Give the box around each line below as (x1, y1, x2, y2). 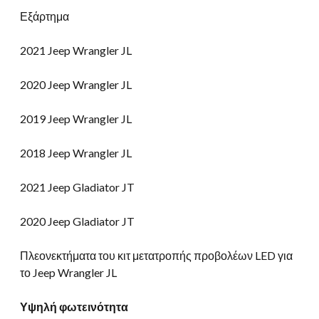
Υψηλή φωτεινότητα (20, 300, 128, 314)
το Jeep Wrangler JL (20, 266, 117, 280)
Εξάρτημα (20, 9, 69, 23)
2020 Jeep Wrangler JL (20, 78, 132, 92)
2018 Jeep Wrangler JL (20, 146, 132, 160)
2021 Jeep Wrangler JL (20, 43, 132, 58)
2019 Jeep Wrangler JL (20, 112, 132, 126)
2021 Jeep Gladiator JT (20, 180, 135, 194)
